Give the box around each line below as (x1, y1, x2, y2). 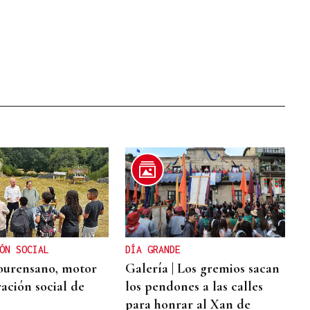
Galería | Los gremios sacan (125, 259, 280, 277)
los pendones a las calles (125, 277, 264, 295)
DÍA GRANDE (125, 243, 181, 255)
